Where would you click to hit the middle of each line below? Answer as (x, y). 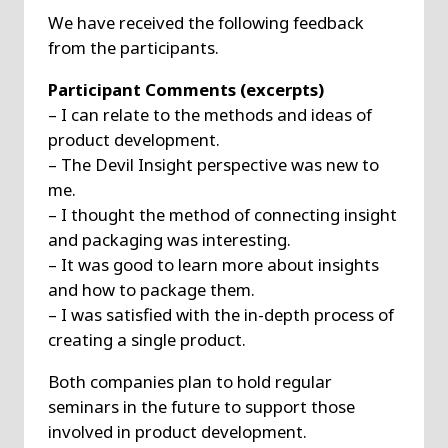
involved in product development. (177, 431)
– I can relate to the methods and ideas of (209, 114)
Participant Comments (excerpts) (185, 89)
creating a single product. (146, 339)
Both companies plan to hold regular (189, 381)
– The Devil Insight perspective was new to (213, 164)
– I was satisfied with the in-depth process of (220, 314)
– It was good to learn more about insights (213, 264)
